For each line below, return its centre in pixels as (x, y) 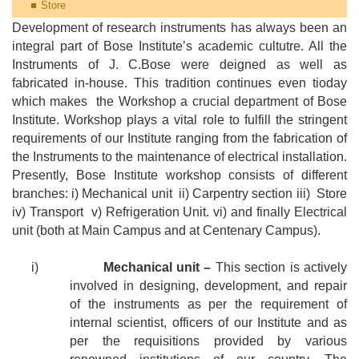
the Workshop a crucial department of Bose (222, 102)
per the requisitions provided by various (208, 341)
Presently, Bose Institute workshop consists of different (179, 175)
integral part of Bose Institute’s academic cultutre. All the (179, 46)
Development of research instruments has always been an (179, 28)
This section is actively (279, 268)
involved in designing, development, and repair (208, 286)
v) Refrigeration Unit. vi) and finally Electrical (219, 212)
